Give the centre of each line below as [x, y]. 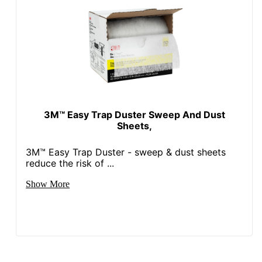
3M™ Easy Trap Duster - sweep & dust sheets [126, 152]
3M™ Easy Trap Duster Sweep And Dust [134, 114]
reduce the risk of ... [70, 163]
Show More [48, 184]
